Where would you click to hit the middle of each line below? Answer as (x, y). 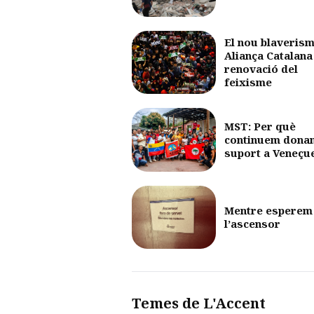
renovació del (261, 68)
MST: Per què (260, 126)
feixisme (248, 82)
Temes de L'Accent (199, 303)
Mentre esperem (268, 210)
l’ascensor (252, 223)
